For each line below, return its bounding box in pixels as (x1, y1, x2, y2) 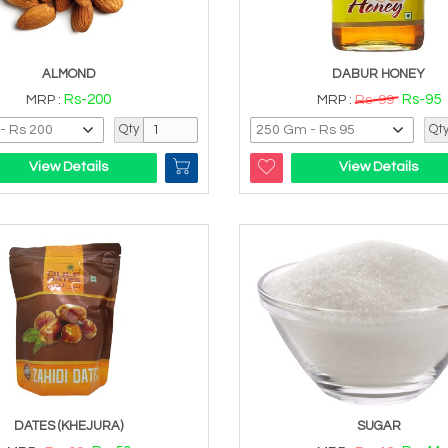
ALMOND (41, 66, 96, 81)
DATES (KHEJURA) (14, 419, 124, 434)
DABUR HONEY (332, 66, 426, 81)
